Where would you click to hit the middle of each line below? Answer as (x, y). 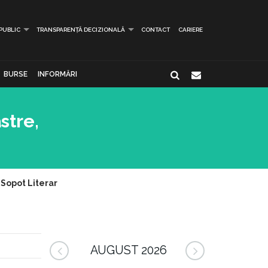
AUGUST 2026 (128, 250)
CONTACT (156, 30)
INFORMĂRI (57, 74)
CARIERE (191, 30)
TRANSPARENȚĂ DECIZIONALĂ (81, 30)
